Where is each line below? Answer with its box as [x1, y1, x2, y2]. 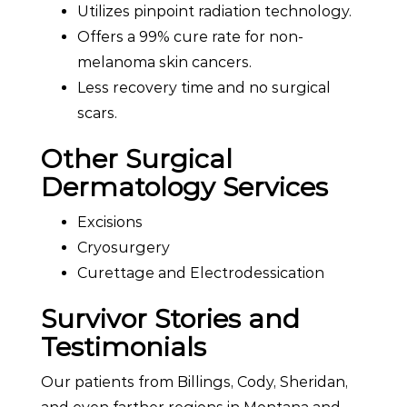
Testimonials [41, 330, 206, 362]
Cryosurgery [77, 238, 170, 256]
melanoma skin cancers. [77, 53, 252, 71]
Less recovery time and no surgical [77, 78, 331, 96]
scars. [77, 104, 117, 122]
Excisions [77, 213, 143, 231]
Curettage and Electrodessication [77, 263, 324, 282]
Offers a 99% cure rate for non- [77, 27, 303, 45]
